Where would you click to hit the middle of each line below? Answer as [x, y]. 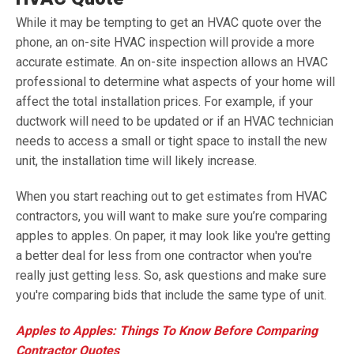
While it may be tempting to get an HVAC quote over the [169, 23]
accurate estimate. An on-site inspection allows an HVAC [172, 62]
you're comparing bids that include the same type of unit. [171, 295]
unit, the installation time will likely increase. [136, 161]
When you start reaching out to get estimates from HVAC [171, 196]
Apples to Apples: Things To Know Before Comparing [167, 331]
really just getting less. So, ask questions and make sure [171, 275]
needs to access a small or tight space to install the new [171, 141]
